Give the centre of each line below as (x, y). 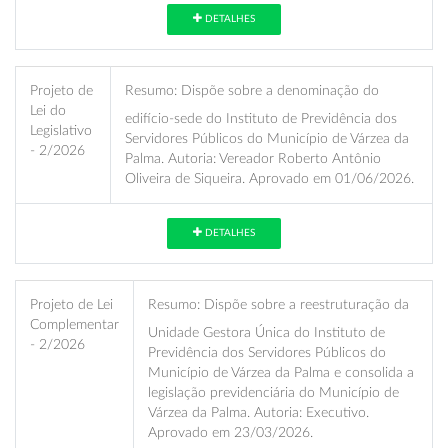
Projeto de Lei (71, 304)
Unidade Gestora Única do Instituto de (266, 332)
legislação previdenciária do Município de (273, 392)
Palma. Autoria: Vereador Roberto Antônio (253, 158)
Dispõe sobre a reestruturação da (304, 304)
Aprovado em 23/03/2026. (230, 432)
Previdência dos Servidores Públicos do (267, 352)
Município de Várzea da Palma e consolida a (281, 372)
